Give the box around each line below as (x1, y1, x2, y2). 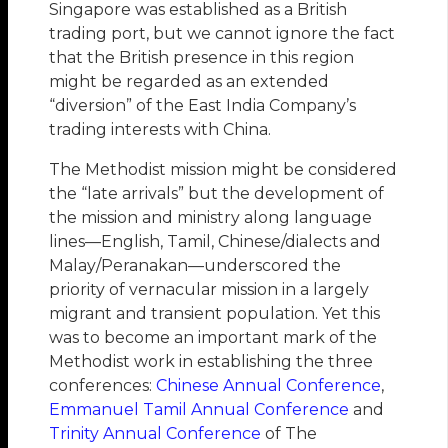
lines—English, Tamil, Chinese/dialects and (49, 231, 382, 251)
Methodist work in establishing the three (49, 351, 374, 371)
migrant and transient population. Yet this (49, 303, 381, 323)
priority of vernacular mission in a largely (49, 279, 370, 299)
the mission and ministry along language (49, 207, 373, 227)
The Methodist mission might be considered (49, 159, 398, 179)
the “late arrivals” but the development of (49, 183, 385, 203)
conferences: (49, 375, 157, 395)
